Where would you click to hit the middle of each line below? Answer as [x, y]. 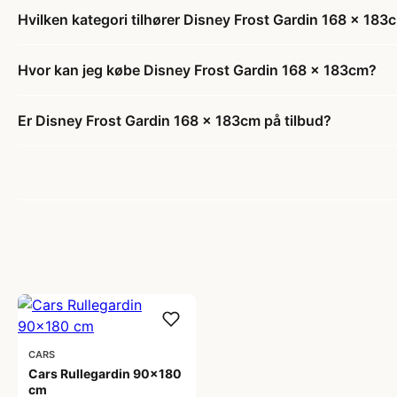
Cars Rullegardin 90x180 [105, 374]
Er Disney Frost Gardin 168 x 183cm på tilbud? [175, 121]
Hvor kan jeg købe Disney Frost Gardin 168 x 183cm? [197, 70]
